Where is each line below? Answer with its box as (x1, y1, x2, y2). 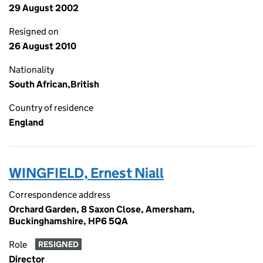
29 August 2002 (9, 2, 79, 14)
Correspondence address (9, 189, 110, 200)
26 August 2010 (9, 41, 76, 52)
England (9, 117, 43, 128)
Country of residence (9, 102, 93, 113)
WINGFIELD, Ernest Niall (9, 164, 164, 181)
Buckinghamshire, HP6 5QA (9, 215, 128, 227)
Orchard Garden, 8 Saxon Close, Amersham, (9, 204, 195, 215)
